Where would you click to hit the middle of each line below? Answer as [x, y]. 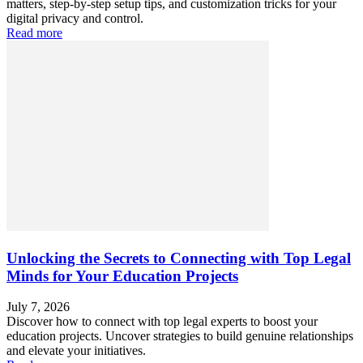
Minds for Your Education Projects [122, 275]
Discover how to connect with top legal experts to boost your [162, 322]
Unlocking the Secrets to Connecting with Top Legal [179, 258]
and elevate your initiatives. [76, 351]
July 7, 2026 [38, 307]
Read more [34, 32]
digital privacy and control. [75, 18]
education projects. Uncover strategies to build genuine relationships [180, 336]
